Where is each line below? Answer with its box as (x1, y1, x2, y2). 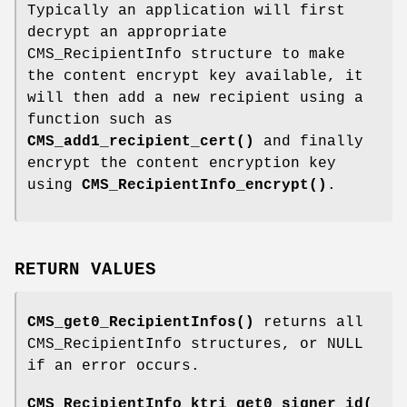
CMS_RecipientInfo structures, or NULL (27, 336, 363, 353)
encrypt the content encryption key (27, 155, 336, 173)
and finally (254, 134, 363, 151)
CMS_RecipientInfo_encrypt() (82, 177, 327, 194)
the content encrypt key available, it (27, 68, 363, 85)
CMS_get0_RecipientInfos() (27, 314, 254, 332)
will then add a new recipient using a (27, 90, 363, 107)
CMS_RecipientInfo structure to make (27, 46, 345, 64)
